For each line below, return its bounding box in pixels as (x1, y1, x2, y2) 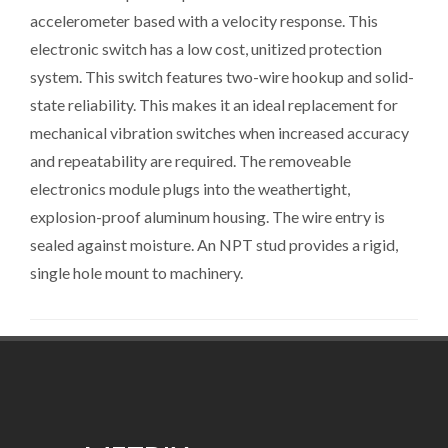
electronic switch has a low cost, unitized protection (30, 39, 382, 58)
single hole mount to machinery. (30, 263, 243, 282)
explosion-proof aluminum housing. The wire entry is (30, 207, 385, 226)
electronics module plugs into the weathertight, (30, 179, 350, 198)
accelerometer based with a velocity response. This (30, 11, 378, 30)
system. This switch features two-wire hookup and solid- (30, 67, 414, 86)
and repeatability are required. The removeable (30, 151, 351, 170)
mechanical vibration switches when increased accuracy (30, 123, 409, 142)
